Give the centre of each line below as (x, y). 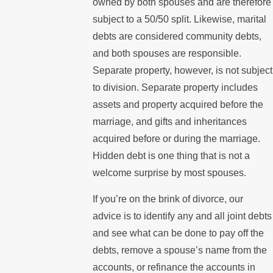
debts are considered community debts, (177, 36)
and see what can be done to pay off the (179, 233)
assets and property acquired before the (178, 104)
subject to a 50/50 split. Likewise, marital (180, 19)
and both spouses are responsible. (167, 53)
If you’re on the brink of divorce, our (168, 199)
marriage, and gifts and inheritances (170, 121)
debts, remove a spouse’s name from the (180, 250)
